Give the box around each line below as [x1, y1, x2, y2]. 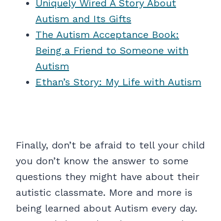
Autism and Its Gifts [36, 13, 131, 25]
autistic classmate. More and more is [16, 186, 192, 199]
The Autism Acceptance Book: [36, 29, 179, 41]
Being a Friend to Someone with [36, 44, 188, 57]
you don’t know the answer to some [16, 155, 188, 167]
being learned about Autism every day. [16, 202, 197, 215]
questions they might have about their [16, 171, 199, 183]
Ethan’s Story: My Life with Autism [36, 76, 201, 88]
